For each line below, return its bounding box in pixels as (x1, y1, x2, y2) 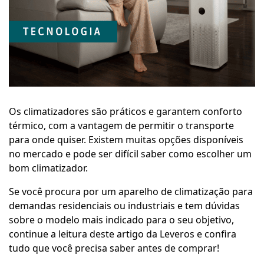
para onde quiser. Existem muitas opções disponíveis (9, 133, 243, 147)
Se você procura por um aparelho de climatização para (9, 185, 253, 199)
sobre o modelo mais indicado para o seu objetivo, (9, 213, 234, 227)
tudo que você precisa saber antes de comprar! (9, 242, 222, 255)
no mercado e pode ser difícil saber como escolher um (9, 147, 252, 161)
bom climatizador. (9, 161, 90, 175)
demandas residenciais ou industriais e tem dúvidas (9, 199, 240, 213)
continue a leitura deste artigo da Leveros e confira (9, 227, 236, 241)
